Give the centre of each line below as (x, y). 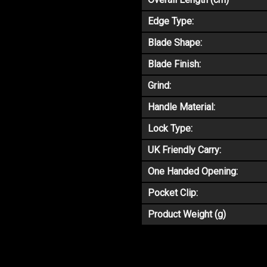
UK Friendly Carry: (184, 150)
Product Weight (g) (187, 215)
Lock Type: (170, 129)
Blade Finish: (174, 64)
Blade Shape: (175, 43)
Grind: (159, 86)
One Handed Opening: (193, 172)
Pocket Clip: (173, 193)
